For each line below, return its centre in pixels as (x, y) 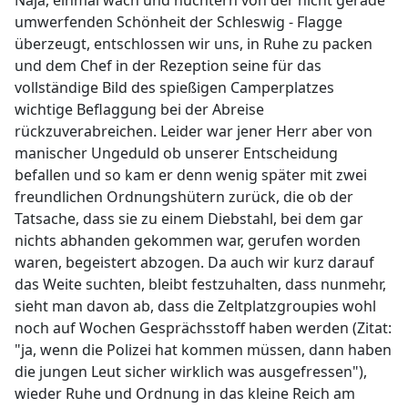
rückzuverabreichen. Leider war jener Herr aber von (194, 131)
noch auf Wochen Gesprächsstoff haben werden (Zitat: (203, 328)
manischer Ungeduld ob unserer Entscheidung (176, 153)
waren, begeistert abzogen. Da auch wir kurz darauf (194, 262)
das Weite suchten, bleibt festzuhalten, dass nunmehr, (200, 284)
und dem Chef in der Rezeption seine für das (168, 66)
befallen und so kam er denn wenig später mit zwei (191, 175)
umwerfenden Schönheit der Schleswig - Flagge (178, 22)
